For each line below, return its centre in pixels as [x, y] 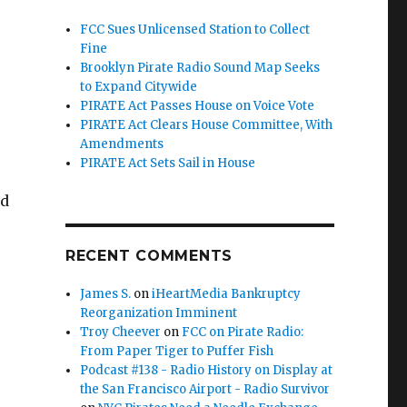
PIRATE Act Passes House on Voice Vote [198, 106]
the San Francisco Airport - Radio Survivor [205, 389]
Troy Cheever [121, 332]
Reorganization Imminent [159, 313]
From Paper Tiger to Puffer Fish [177, 351]
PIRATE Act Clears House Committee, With [207, 125]
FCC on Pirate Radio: [243, 332]
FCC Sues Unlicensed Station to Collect [195, 30]
